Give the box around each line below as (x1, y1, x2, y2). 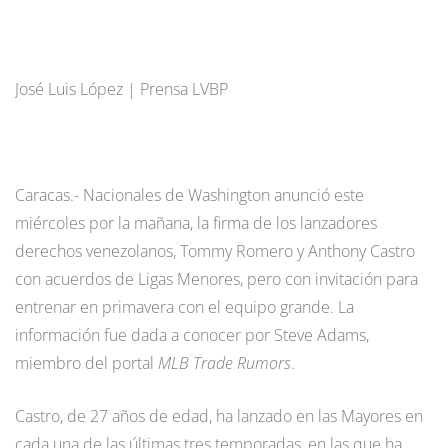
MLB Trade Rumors (158, 351, 291, 374)
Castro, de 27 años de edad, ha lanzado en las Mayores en (15, 404, 423, 427)
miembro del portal (15, 351, 158, 374)
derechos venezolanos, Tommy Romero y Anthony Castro (15, 239, 415, 262)
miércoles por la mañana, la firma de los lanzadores (15, 211, 377, 234)
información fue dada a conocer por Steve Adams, (15, 323, 369, 346)
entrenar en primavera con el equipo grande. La (15, 295, 354, 318)
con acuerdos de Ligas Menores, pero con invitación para (15, 267, 418, 290)
